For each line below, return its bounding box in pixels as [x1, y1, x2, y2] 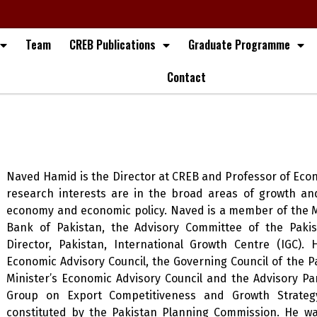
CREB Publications [69, 36, 156, 53]
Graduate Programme [188, 36, 291, 53]
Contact [167, 69, 207, 86]
